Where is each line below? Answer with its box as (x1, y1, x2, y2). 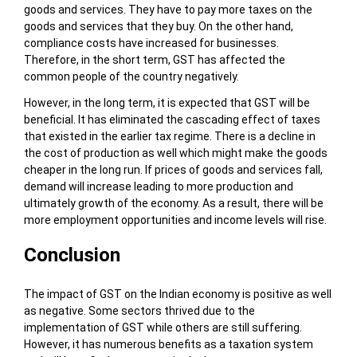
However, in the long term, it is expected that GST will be (23, 96, 310, 110)
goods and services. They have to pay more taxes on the (23, 3, 312, 17)
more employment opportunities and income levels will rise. (23, 214, 327, 227)
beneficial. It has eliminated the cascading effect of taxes (23, 113, 320, 127)
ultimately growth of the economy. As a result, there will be (23, 197, 324, 210)
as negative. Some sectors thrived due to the (23, 304, 255, 318)
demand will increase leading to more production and (23, 180, 293, 194)
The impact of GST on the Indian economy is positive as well (23, 288, 331, 301)
